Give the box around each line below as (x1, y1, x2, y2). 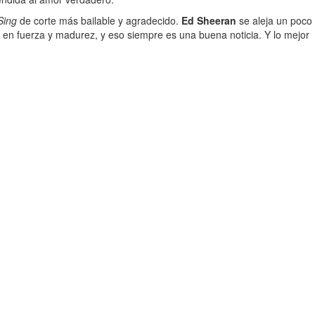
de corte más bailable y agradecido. (17, 13, 181, 27)
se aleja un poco (236, 13, 312, 27)
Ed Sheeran (181, 13, 236, 27)
